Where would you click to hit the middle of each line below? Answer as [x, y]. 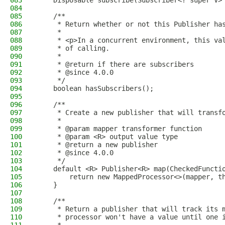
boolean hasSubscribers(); [95, 88]
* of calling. [73, 48]
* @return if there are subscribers [116, 64]
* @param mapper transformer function [120, 129]
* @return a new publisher [97, 145]
